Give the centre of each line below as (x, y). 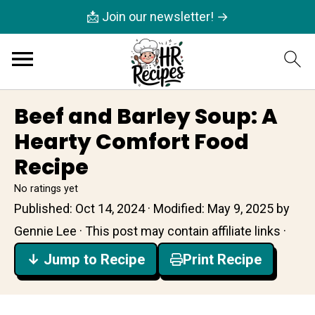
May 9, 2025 (240, 208)
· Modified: (176, 208)
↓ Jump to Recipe (86, 259)
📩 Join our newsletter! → (157, 17)
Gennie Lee (45, 231)
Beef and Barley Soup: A (146, 117)
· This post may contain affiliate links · (181, 231)
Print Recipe (222, 259)
